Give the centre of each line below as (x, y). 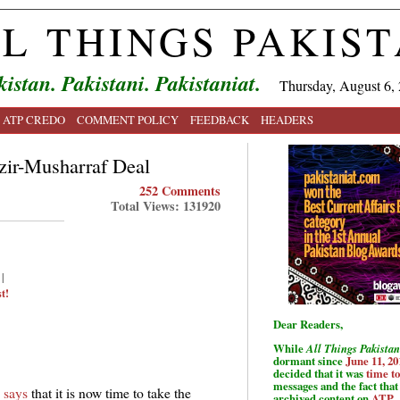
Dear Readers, (308, 324)
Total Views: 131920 (166, 206)
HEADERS (287, 120)
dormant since (309, 360)
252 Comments (180, 191)
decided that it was (320, 373)
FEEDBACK (220, 120)
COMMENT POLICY (128, 120)
